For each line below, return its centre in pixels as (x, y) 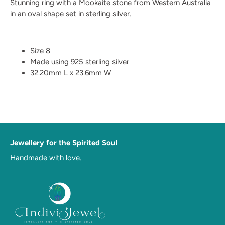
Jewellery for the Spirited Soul (64, 143)
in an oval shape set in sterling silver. (71, 14)
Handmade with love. (46, 158)
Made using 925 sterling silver (81, 62)
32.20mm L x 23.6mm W (72, 73)
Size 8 (41, 51)
